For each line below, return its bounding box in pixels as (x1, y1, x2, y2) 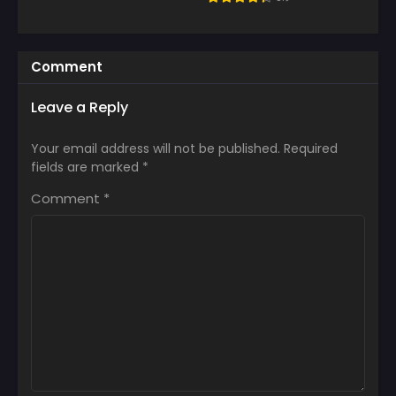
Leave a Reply (31, 96, 128, 118)
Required (284, 139, 338, 157)
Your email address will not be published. (31, 139, 280, 157)
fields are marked (31, 157, 142, 176)
